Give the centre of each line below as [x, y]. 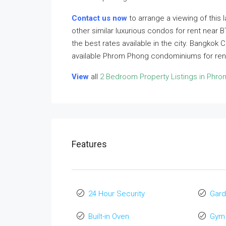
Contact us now [99, 18]
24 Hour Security [117, 194]
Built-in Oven [109, 216]
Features [89, 144]
